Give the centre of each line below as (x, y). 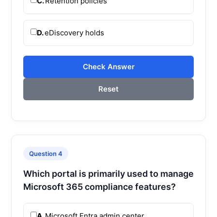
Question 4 (46, 153)
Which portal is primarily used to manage (108, 173)
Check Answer (108, 66)
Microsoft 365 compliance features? (100, 186)
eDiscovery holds (74, 32)
